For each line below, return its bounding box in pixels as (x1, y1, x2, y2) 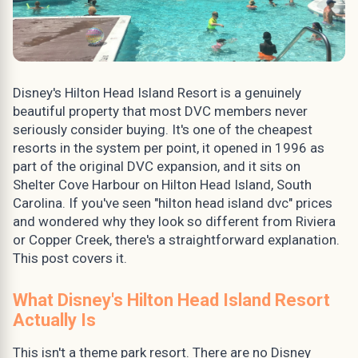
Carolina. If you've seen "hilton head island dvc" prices (13, 194, 332, 211)
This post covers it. (13, 249, 127, 266)
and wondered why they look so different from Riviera (13, 213, 336, 229)
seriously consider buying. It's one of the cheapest (13, 121, 312, 137)
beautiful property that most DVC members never (13, 102, 308, 119)
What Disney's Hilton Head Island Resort (13, 289, 330, 310)
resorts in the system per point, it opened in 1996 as (13, 139, 324, 156)
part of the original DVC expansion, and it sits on (13, 157, 300, 174)
